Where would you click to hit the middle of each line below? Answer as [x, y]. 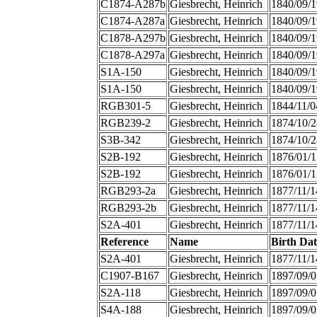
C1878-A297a [132, 55]
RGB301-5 [125, 106]
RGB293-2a [128, 191]
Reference [124, 242]
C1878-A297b [133, 38]
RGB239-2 [125, 123]
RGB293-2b [128, 208]
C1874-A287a [132, 21]
